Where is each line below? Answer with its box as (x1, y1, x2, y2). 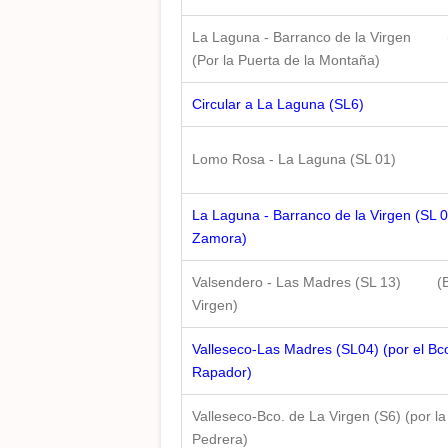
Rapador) (192, 364, 252, 380)
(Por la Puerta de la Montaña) (192, 52, 380, 68)
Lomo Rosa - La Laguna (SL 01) (192, 151, 396, 167)
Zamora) (192, 230, 247, 246)
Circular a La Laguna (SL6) (192, 96, 364, 112)
